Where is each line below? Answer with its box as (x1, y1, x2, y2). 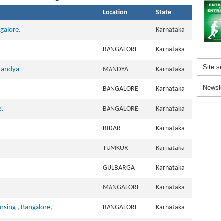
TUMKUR (103, 145, 128, 152)
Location (103, 9, 128, 16)
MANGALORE (103, 184, 140, 191)
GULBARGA (103, 164, 135, 172)
